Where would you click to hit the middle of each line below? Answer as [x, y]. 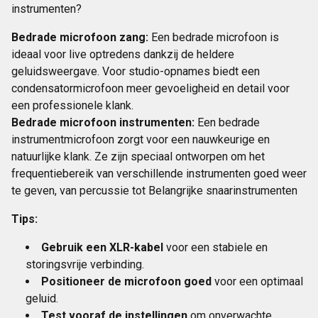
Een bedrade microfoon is [215, 37]
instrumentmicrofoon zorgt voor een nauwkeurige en [141, 139]
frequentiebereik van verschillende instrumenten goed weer [159, 174]
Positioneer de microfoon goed [126, 281]
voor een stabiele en [215, 247]
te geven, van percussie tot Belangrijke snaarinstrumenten [154, 191]
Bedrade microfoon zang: [81, 37]
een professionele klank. [72, 105]
